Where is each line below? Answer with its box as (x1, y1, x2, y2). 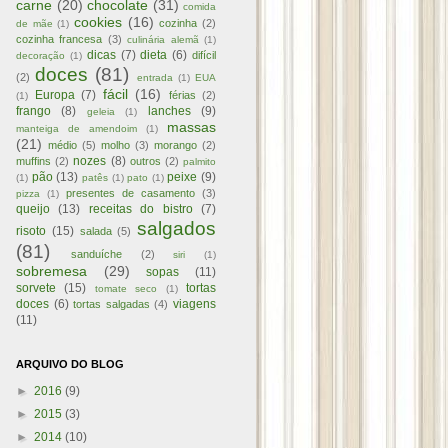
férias (168, 89, 196, 101)
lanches (147, 104, 191, 118)
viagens (173, 297, 217, 311)
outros (129, 155, 161, 167)
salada (79, 225, 112, 237)
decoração (16, 50, 65, 61)
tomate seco (94, 283, 158, 294)
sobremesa (16, 263, 87, 279)
